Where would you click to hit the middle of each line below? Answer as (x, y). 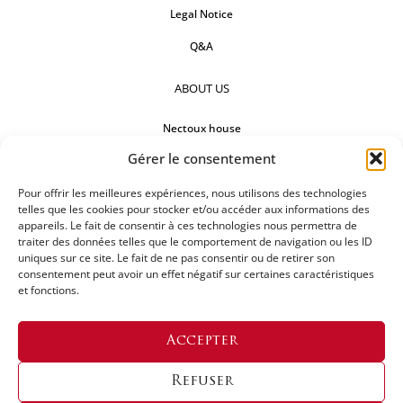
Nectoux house (201, 129)
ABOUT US (201, 89)
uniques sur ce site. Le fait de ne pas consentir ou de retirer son (176, 258)
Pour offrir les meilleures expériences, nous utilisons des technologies (193, 193)
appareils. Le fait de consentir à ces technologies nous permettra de (188, 225)
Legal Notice (201, 14)
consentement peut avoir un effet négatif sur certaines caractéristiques (196, 274)
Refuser (201, 381)
